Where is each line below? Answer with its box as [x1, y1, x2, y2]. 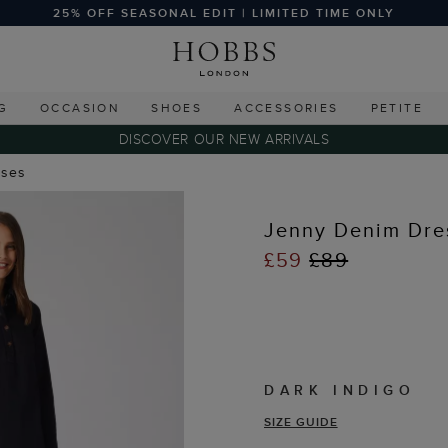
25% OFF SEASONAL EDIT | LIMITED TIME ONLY [52, 4, 395, 21]
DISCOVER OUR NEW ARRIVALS [118, 129, 330, 149]
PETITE [370, 99, 423, 116]
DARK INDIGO [264, 380, 416, 400]
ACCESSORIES [234, 99, 339, 116]
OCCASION [39, 99, 120, 116]
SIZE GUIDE [264, 413, 338, 430]
